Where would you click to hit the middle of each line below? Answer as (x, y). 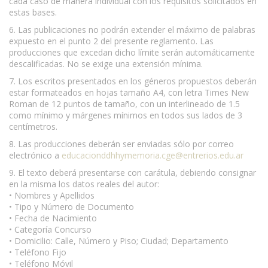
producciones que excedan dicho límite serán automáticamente (132, 52)
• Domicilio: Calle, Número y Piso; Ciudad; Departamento (119, 240)
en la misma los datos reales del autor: (84, 184)
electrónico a (35, 155)
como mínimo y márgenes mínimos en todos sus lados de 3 (126, 115)
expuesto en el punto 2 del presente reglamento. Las (111, 41)
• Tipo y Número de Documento (71, 206)
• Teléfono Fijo (38, 252)
